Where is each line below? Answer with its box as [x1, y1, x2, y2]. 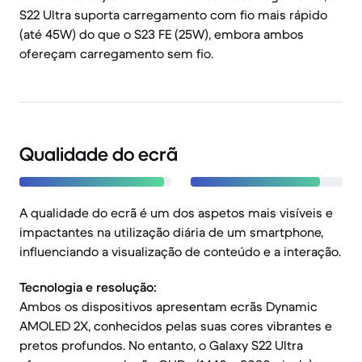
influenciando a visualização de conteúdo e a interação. [19, 243, 341, 259]
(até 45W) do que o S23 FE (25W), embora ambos [19, 26, 304, 42]
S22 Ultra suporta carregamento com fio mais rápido [19, 6, 327, 23]
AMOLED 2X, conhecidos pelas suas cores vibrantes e [19, 318, 332, 334]
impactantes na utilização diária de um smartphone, [19, 224, 323, 240]
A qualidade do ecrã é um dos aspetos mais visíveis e [19, 204, 333, 221]
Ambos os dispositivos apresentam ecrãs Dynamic [19, 298, 318, 314]
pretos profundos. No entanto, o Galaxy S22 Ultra [19, 337, 303, 353]
